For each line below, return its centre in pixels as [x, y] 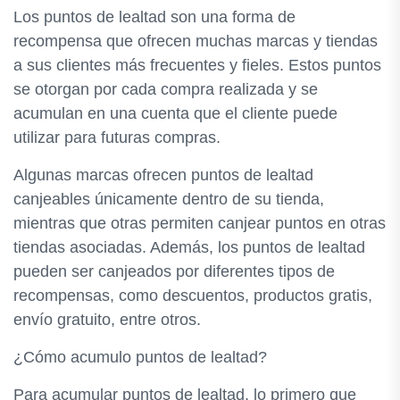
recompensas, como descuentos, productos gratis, [193, 296]
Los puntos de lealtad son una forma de [154, 17]
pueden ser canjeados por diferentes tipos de [174, 271]
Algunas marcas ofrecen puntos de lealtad [163, 175]
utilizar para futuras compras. [117, 137]
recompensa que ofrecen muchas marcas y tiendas [196, 41]
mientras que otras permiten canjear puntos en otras [200, 223]
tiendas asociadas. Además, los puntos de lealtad [189, 247]
